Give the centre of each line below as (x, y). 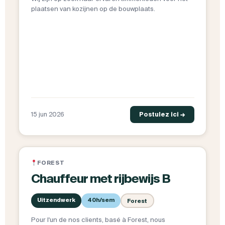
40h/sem (101, 200)
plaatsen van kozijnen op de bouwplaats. (93, 9)
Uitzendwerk (56, 200)
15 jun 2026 (47, 115)
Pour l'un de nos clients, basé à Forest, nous (98, 220)
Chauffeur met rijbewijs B (100, 179)
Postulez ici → (162, 115)
